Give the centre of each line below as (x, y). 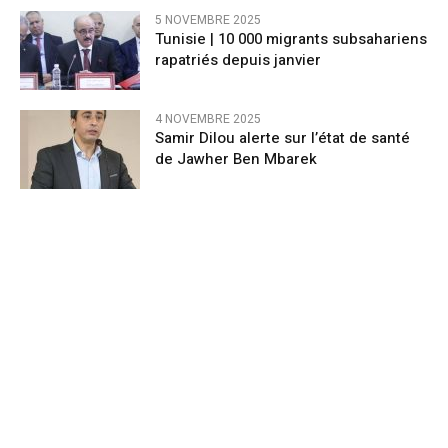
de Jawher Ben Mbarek (236, 158)
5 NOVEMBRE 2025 (208, 19)
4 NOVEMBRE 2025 (208, 118)
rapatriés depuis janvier (238, 59)
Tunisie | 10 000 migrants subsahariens (291, 38)
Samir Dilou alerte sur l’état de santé (282, 137)
